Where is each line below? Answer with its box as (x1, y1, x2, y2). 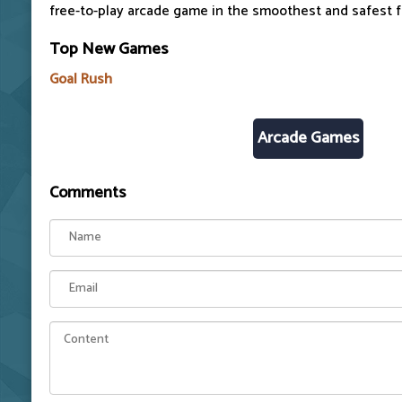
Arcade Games (258, 124, 359, 152)
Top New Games (49, 34, 168, 63)
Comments (49, 179, 126, 206)
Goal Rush (49, 66, 112, 92)
